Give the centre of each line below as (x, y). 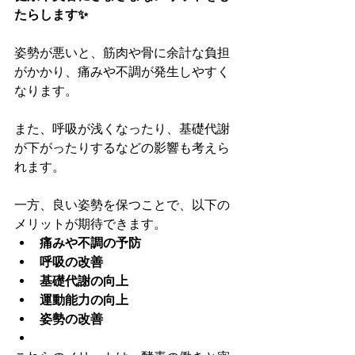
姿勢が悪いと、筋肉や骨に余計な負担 (122, 53)
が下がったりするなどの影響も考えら (122, 148)
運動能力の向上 (84, 300)
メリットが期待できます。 (90, 224)
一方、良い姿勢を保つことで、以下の (122, 205)
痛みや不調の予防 (90, 243)
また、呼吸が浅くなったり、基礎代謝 (122, 129)
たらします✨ (51, 15)
